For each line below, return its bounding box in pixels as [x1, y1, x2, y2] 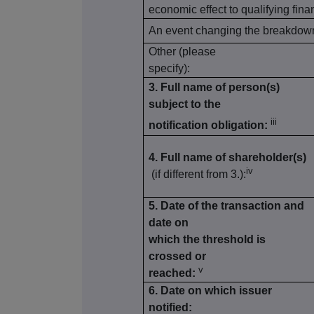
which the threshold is [149, 233, 266, 246]
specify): [149, 62, 191, 75]
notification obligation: [149, 119, 268, 132]
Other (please [149, 46, 217, 58]
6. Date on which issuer [149, 285, 273, 297]
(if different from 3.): [149, 168, 247, 181]
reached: [149, 267, 196, 280]
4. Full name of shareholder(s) [149, 151, 307, 164]
